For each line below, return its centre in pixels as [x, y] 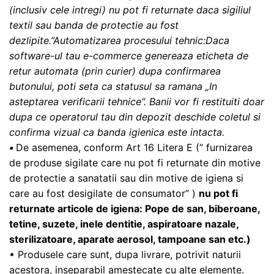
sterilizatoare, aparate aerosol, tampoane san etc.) [130, 239]
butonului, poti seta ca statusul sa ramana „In [113, 87]
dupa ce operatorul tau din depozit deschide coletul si [135, 117]
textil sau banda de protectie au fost [94, 25]
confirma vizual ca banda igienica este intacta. [117, 132]
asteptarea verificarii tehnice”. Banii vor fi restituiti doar [137, 102]
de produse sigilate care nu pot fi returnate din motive [135, 163]
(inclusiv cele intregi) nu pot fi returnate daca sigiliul [130, 10]
